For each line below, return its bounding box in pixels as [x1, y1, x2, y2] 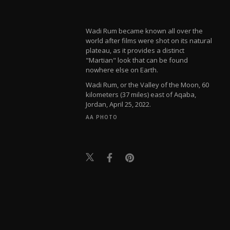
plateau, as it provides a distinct [86, 45, 185, 55]
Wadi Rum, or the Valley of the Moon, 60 [86, 80, 209, 89]
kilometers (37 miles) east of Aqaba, [86, 89, 197, 99]
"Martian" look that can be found [86, 55, 188, 65]
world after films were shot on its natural [86, 35, 213, 45]
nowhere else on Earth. [86, 65, 159, 74]
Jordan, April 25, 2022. [86, 99, 151, 109]
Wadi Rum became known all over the [86, 26, 203, 35]
